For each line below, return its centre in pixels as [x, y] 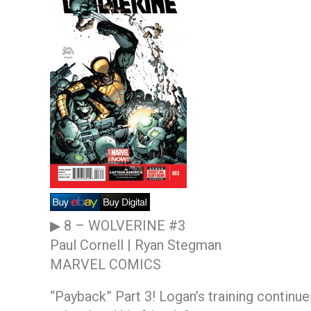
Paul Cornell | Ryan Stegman [136, 245]
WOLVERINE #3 [137, 225]
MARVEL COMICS [106, 264]
